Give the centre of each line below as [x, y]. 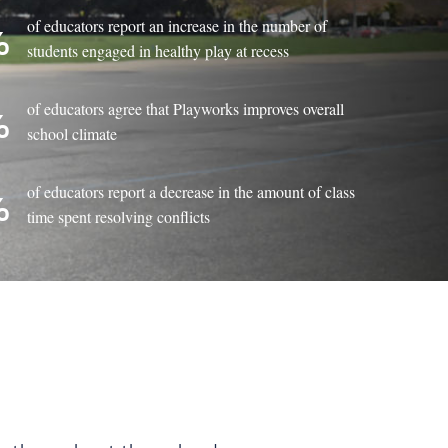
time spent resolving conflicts [119, 216]
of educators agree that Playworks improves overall [186, 108]
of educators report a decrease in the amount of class [191, 191]
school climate [72, 133]
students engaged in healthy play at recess [158, 50]
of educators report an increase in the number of [177, 25]
